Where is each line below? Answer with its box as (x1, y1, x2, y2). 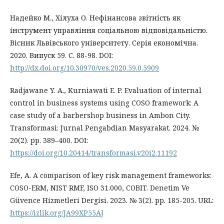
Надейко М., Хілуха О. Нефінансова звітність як (10, 12, 180, 22)
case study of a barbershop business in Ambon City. (10, 110, 190, 120)
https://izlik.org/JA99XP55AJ (10, 207, 103, 217)
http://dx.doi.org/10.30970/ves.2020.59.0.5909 (10, 62, 159, 72)
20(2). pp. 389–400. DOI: (10, 135, 88, 145)
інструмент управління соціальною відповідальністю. (10, 25, 207, 35)
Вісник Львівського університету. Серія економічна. (10, 37, 198, 47)
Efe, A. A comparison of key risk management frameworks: (10, 170, 211, 180)
